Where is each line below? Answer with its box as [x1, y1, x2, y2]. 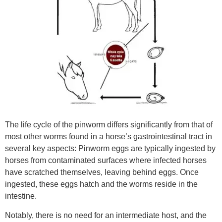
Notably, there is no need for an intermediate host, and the [5, 211, 207, 220]
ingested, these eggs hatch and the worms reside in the [5, 180, 198, 189]
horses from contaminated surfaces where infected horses [5, 156, 207, 165]
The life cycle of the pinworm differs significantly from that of [5, 120, 213, 129]
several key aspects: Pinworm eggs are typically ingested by [5, 144, 216, 153]
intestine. [5, 192, 37, 201]
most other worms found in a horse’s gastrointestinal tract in [5, 132, 212, 141]
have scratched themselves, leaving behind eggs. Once [5, 168, 199, 177]
